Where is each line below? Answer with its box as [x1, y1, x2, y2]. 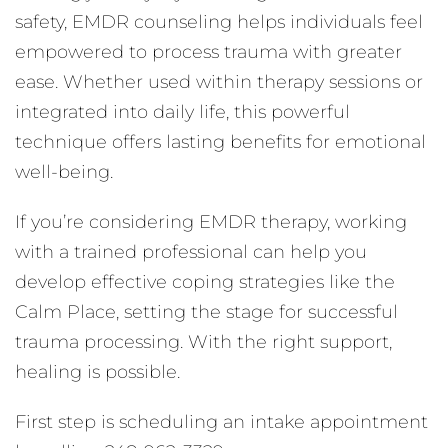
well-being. [15, 161, 113, 183]
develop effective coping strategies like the [15, 271, 395, 293]
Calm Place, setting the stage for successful [15, 301, 398, 323]
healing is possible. [15, 361, 180, 383]
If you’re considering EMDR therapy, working [15, 211, 407, 233]
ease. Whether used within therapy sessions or [15, 71, 423, 93]
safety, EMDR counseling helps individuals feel [15, 11, 423, 33]
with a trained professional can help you [15, 241, 367, 263]
